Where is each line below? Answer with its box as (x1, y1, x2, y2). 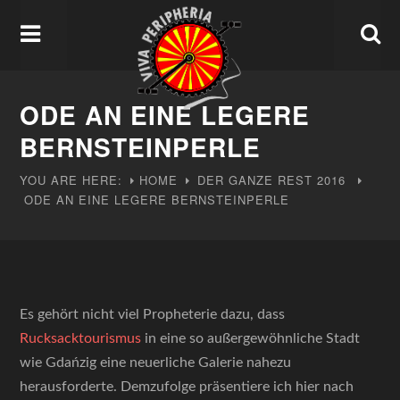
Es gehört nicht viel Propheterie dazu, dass (20, 307, 286, 321)
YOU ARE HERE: (20, 171, 123, 188)
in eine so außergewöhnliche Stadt (141, 331, 361, 346)
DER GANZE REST (197, 171, 313, 188)
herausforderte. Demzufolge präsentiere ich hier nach (20, 379, 354, 394)
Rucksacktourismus (20, 331, 142, 346)
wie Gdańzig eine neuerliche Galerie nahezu (20, 355, 292, 370)
